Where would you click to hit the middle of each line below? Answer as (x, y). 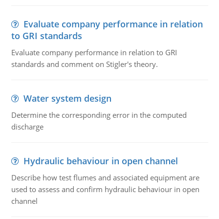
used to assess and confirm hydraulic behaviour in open (105, 189)
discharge (27, 127)
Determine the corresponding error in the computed (99, 115)
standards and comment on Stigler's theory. (84, 64)
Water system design (67, 98)
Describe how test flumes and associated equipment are (105, 177)
